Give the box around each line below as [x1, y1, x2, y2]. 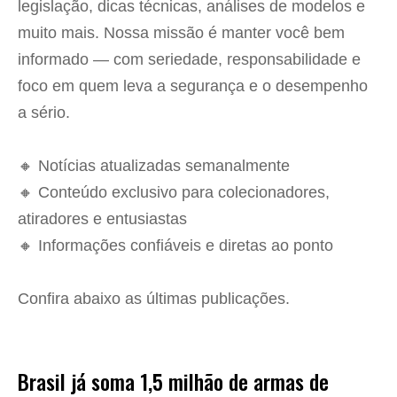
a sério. [18, 104, 70, 122]
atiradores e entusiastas [18, 210, 187, 229]
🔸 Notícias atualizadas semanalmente [18, 157, 290, 175]
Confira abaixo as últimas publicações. [18, 290, 290, 308]
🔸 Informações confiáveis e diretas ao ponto [18, 237, 333, 255]
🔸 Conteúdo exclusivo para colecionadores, [18, 183, 330, 202]
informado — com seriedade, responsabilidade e [18, 51, 361, 69]
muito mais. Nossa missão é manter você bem [18, 24, 345, 43]
